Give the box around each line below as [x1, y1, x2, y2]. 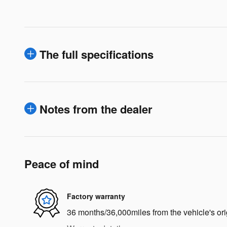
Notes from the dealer [40, 100, 153, 117]
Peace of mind [24, 155, 99, 172]
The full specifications [40, 46, 154, 62]
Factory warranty [67, 191, 125, 202]
